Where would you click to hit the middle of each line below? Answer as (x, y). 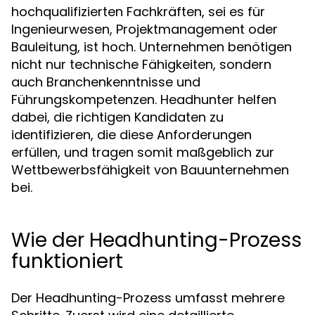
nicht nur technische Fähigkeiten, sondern (141, 64)
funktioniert (67, 261)
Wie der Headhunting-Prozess (156, 240)
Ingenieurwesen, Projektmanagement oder (144, 29)
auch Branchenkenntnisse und (106, 82)
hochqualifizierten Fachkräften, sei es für (138, 12)
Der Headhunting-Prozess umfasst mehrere (148, 298)
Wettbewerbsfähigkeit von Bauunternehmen (150, 170)
